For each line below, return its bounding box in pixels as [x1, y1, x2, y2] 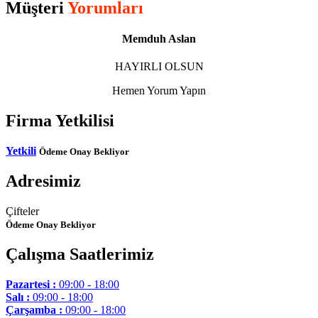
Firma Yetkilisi [6, 111, 114, 131]
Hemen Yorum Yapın [112, 84, 206, 97]
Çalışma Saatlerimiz [6, 244, 154, 263]
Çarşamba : [6, 303, 62, 316]
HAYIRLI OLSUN [114, 60, 204, 73]
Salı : [6, 290, 30, 303]
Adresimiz [6, 172, 81, 191]
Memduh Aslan [122, 33, 196, 45]
